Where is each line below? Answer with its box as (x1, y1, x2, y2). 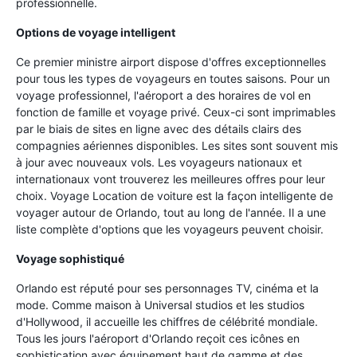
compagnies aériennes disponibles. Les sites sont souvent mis (16, 139, 338, 152)
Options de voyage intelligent (16, 25, 175, 39)
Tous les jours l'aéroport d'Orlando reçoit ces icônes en (16, 331, 300, 345)
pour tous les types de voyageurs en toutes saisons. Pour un (16, 72, 330, 85)
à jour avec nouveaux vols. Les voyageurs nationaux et (16, 155, 302, 169)
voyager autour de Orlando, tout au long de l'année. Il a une (16, 206, 326, 219)
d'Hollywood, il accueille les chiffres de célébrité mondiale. (16, 315, 318, 328)
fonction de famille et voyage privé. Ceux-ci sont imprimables (16, 105, 335, 119)
